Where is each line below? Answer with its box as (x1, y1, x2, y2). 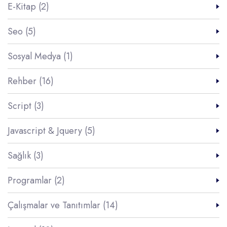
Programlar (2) (8, 174, 65, 187)
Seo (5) (8, 25, 36, 38)
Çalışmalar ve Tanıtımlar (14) (8, 199, 118, 212)
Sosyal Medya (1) (8, 50, 73, 63)
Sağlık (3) (8, 149, 44, 162)
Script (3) (8, 99, 44, 112)
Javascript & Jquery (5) (8, 124, 95, 137)
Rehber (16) (8, 74, 54, 88)
